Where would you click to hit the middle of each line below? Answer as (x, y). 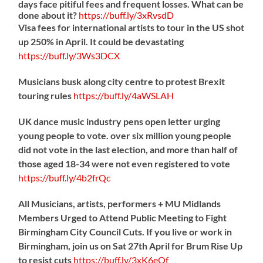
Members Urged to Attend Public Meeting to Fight (123, 217)
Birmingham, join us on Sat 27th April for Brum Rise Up (131, 245)
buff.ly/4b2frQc (80, 177)
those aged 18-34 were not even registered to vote (124, 163)
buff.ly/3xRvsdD (142, 15)
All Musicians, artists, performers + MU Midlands (120, 203)
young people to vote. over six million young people (125, 135)
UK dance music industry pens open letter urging (119, 121)
